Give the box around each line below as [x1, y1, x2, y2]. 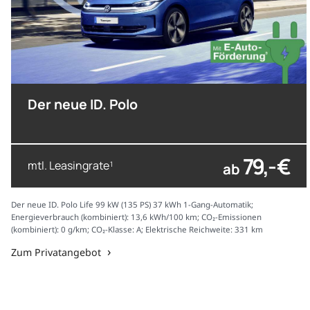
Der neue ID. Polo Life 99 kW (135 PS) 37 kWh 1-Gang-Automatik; [11, 199, 253, 210]
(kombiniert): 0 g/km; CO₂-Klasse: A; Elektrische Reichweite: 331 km [11, 224, 263, 235]
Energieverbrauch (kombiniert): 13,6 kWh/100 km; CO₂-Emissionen [11, 211, 262, 222]
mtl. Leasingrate [28, 158, 109, 174]
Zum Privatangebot [11, 245, 101, 259]
